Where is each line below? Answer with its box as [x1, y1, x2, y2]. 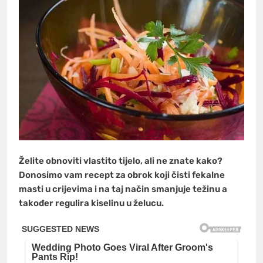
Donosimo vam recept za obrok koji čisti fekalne [19, 169, 225, 180]
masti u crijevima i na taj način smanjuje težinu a [19, 183, 227, 194]
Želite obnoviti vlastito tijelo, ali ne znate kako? [19, 155, 222, 166]
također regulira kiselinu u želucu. [19, 197, 164, 208]
